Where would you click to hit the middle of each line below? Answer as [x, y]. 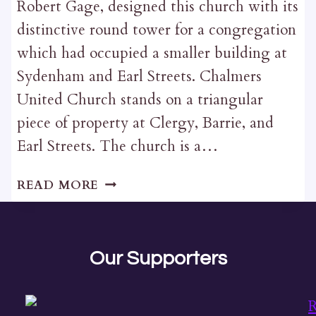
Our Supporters [158, 258]
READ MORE [58, 185]
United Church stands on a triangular [140, 99]
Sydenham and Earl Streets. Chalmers [139, 76]
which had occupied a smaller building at [152, 53]
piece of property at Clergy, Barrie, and [145, 123]
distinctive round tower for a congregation [156, 30]
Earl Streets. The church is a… [117, 146]
